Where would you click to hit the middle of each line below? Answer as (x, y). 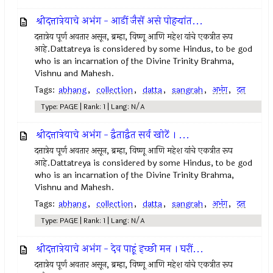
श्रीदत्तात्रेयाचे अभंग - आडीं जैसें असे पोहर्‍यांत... (120, 21)
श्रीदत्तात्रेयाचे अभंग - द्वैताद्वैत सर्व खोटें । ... (113, 135)
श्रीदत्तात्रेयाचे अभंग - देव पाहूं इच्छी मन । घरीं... (120, 249)
